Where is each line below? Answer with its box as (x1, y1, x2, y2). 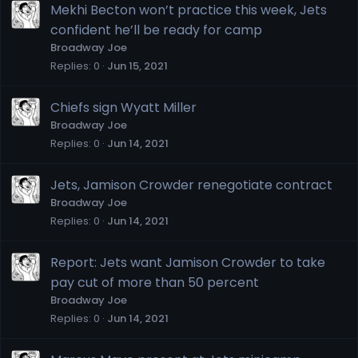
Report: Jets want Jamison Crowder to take (50, 253, 325, 272)
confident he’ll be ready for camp (50, 20, 262, 39)
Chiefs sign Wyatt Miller (50, 97, 197, 117)
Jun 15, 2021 (107, 58, 168, 74)
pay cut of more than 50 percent (50, 272, 259, 292)
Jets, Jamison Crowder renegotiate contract (50, 175, 332, 194)
